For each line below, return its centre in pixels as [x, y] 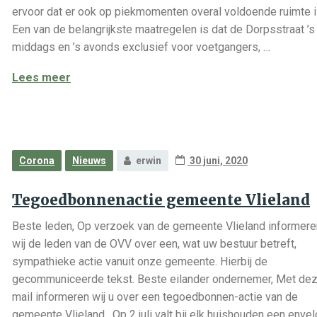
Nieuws [89, 161]
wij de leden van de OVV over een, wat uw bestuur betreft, [154, 244]
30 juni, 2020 [218, 161]
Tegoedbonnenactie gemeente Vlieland [161, 200]
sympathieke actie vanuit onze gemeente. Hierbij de [140, 261]
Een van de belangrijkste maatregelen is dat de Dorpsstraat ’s [163, 29]
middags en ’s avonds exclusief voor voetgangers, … [141, 47]
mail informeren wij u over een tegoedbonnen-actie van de [155, 297]
